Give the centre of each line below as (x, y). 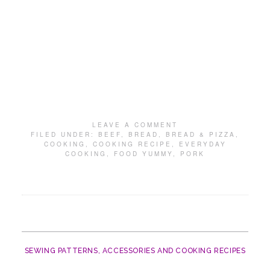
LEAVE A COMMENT (135, 125)
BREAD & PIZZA (201, 134)
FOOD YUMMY (143, 154)
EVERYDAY (202, 144)
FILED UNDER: (64, 134)
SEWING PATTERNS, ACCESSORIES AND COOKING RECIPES (135, 251)
